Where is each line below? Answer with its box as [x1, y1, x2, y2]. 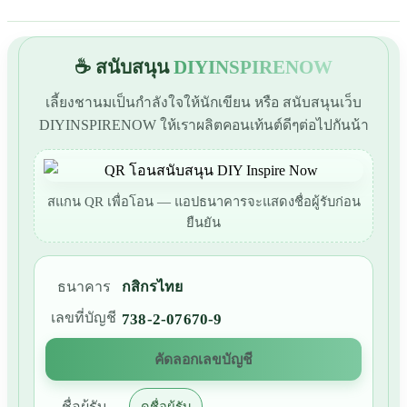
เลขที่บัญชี [51, 310, 116, 326]
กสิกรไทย [122, 279, 183, 295]
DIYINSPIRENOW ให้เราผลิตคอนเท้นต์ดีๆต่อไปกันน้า [38, 117, 369, 134]
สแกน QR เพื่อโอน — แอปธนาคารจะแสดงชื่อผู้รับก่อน [46, 194, 361, 210]
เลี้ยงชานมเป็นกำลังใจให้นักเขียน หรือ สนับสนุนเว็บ [45, 94, 362, 111]
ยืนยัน [186, 215, 221, 231]
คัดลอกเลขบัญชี [154, 352, 253, 368]
